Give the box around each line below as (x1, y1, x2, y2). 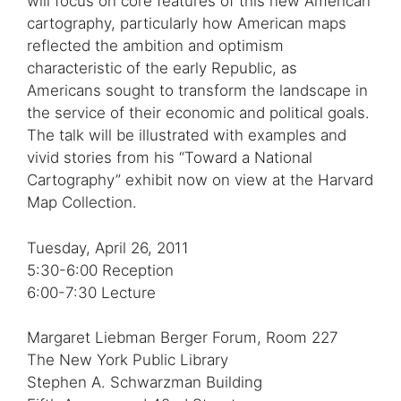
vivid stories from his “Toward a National (27, 149, 312, 167)
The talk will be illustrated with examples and (27, 126, 346, 145)
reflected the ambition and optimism (27, 37, 284, 55)
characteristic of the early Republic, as (27, 59, 297, 78)
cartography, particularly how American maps (27, 14, 346, 33)
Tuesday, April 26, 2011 (27, 238, 189, 257)
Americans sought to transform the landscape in (27, 81, 368, 100)
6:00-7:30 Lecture (27, 283, 156, 302)
